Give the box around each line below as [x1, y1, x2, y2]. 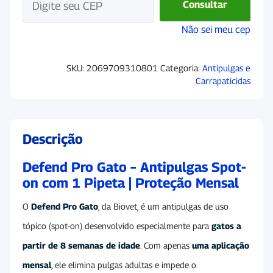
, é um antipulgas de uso [137, 200, 229, 211]
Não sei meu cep [182, 23, 250, 35]
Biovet [113, 200, 137, 211]
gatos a [211, 220, 241, 231]
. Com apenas [140, 239, 192, 250]
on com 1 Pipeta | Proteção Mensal [23, 174, 239, 191]
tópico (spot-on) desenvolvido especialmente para [23, 220, 211, 231]
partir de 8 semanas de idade [23, 239, 140, 250]
